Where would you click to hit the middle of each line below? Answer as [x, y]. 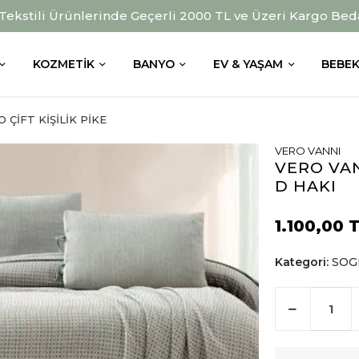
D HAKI [305, 186]
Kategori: [303, 262]
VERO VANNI [307, 151]
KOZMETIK [63, 64]
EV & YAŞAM [248, 64]
